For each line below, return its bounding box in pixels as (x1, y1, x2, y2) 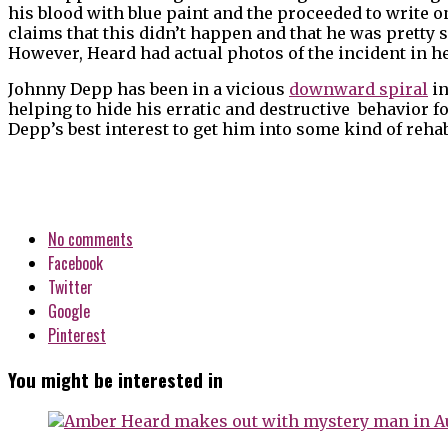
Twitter (48, 274, 93, 299)
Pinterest (48, 322, 106, 347)
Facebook (48, 250, 103, 275)
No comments (48, 226, 133, 251)
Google (48, 298, 90, 323)
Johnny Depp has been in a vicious (8, 78, 289, 99)
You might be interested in (8, 365, 223, 393)
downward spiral (289, 78, 428, 99)
